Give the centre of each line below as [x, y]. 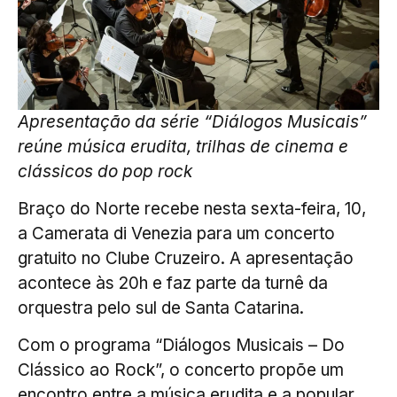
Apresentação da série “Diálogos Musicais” [192, 121]
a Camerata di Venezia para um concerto [176, 233]
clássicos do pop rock [105, 171]
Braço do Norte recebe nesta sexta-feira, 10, [192, 208]
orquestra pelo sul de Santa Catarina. [161, 307]
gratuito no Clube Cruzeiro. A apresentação [186, 258]
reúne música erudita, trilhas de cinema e [183, 146]
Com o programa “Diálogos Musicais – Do [181, 346]
